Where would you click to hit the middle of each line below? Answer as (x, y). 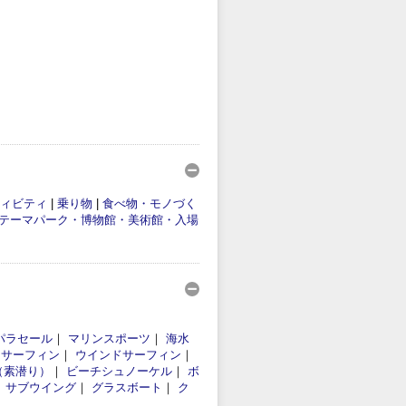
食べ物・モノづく (150, 203)
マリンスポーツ (109, 338)
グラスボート (127, 387)
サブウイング (41, 387)
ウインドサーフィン (128, 354)
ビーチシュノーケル (119, 371)
